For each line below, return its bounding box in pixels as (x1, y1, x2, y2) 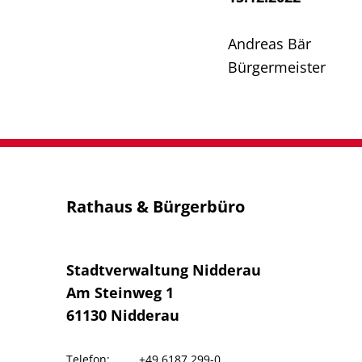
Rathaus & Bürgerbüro (66, 196, 245, 218)
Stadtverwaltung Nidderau (66, 259, 261, 280)
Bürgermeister (228, 57, 326, 78)
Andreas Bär (228, 33, 311, 54)
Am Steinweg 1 (66, 282, 174, 302)
